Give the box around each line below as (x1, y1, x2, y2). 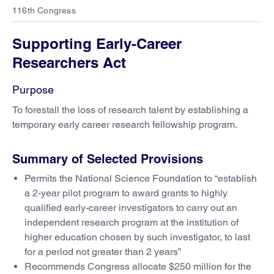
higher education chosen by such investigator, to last (24, 231, 250, 243)
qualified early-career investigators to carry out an (24, 202, 237, 213)
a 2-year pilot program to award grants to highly (24, 187, 228, 199)
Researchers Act (12, 54, 126, 71)
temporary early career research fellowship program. (12, 119, 237, 130)
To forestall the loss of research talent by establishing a (12, 104, 248, 116)
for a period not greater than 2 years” (24, 246, 181, 257)
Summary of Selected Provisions (12, 152, 203, 166)
